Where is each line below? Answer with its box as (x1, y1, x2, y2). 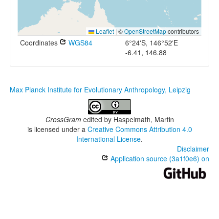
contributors (166, 27, 199, 35)
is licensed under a (27, 124, 88, 134)
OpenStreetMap (124, 27, 166, 35)
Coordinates (20, 38, 60, 47)
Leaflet (94, 27, 114, 35)
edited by (81, 114, 113, 124)
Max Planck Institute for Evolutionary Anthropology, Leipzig (10, 85, 191, 94)
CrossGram (45, 114, 81, 124)
